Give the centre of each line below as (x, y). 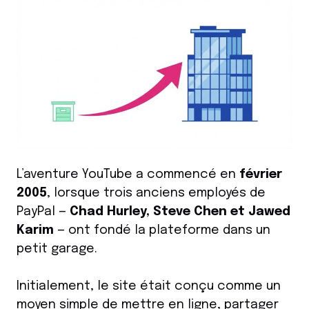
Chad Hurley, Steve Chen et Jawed (180, 212)
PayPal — (43, 212)
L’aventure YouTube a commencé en (128, 175)
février (261, 175)
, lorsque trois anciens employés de (156, 193)
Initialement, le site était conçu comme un (149, 287)
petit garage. (57, 249)
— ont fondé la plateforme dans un (162, 231)
